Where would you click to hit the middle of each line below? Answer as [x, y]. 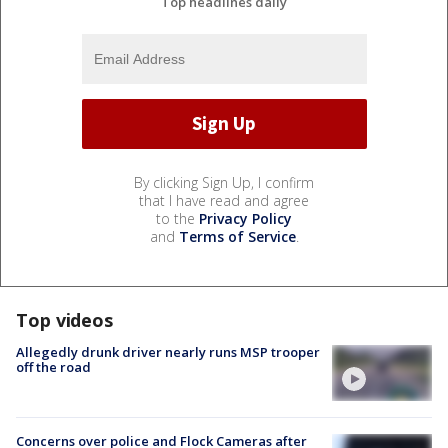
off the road [53, 366]
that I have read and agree [224, 200]
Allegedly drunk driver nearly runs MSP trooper [168, 351]
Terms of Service [237, 236]
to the [177, 218]
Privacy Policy [245, 218]
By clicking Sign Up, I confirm [224, 182]
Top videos [64, 319]
